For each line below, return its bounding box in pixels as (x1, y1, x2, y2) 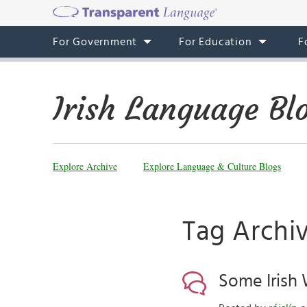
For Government (53, 36, 138, 47)
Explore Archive (53, 160, 117, 173)
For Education (179, 36, 252, 47)
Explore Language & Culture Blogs (143, 160, 281, 173)
